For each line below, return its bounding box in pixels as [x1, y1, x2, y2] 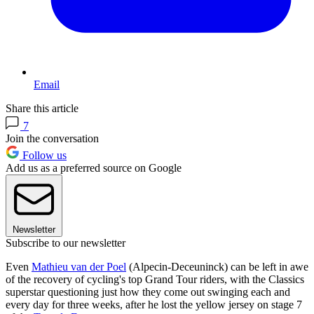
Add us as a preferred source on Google [6, 162, 182, 175]
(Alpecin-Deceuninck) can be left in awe [126, 261, 308, 273]
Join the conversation [6, 132, 99, 145]
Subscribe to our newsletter [6, 237, 125, 250]
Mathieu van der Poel [32, 261, 126, 273]
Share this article [6, 102, 78, 115]
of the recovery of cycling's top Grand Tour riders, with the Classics [6, 273, 304, 286]
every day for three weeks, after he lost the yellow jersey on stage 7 [6, 299, 302, 311]
